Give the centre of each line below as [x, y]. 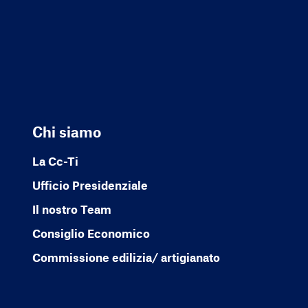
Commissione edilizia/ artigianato [126, 257]
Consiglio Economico [91, 233]
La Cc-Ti [55, 161]
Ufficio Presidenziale [90, 185]
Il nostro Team [71, 209]
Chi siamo [66, 132]
